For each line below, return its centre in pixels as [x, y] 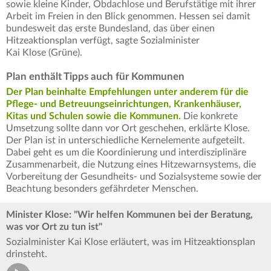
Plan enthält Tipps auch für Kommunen [95, 76]
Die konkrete [209, 116]
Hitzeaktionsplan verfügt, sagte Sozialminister [103, 40]
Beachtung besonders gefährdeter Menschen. [102, 188]
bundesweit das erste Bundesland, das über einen [110, 28]
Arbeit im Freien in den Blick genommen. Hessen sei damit [128, 16]
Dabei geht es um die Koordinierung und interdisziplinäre [126, 152]
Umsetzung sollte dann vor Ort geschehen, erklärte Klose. [128, 128]
